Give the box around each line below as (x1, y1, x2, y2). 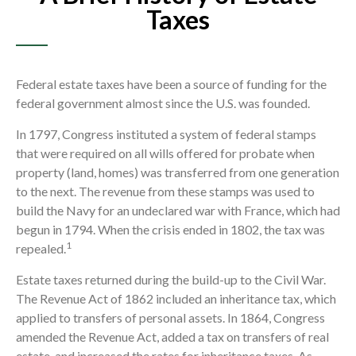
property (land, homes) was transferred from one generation (16, 164, 339, 180)
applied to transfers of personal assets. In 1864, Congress (16, 310, 325, 326)
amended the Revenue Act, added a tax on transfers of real (16, 329, 329, 345)
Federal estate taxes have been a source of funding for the (16, 76, 327, 92)
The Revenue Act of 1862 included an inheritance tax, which (16, 291, 336, 307)
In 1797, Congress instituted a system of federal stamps (16, 126, 316, 142)
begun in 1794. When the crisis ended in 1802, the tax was (16, 222, 325, 238)
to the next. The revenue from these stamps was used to (16, 184, 315, 199)
